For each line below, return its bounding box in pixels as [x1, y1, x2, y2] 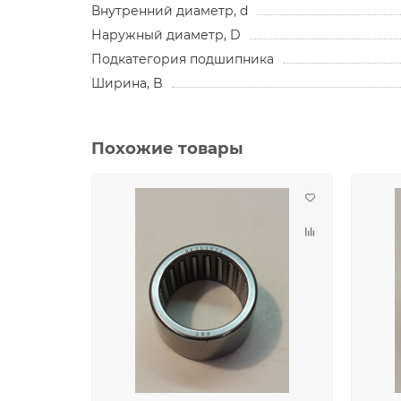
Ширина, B [91, 75, 163, 92]
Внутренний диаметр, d [91, 3, 248, 20]
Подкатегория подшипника [91, 51, 274, 68]
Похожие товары [91, 138, 243, 159]
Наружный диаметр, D [91, 27, 241, 44]
